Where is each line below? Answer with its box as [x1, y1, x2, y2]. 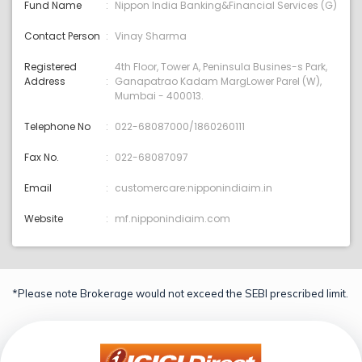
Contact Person [24, 29, 100, 44]
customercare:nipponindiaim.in [115, 181, 272, 196]
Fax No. [24, 150, 59, 165]
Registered [24, 60, 77, 74]
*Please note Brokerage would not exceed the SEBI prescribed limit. [12, 287, 348, 301]
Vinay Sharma [115, 29, 187, 44]
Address [24, 74, 65, 89]
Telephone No [24, 120, 90, 134]
